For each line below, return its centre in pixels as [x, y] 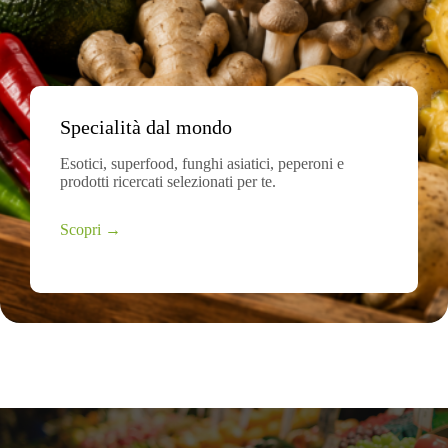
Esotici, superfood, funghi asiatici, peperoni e [202, 163]
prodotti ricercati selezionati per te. [168, 181]
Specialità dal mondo [146, 127]
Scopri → [90, 229]
